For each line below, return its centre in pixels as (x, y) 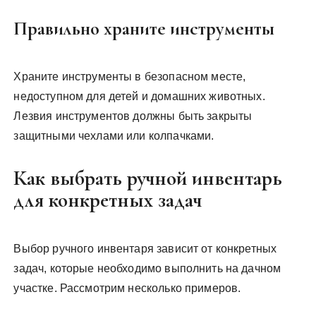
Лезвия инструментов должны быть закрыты (133, 116)
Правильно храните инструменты (144, 29)
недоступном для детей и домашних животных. (139, 96)
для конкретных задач (108, 200)
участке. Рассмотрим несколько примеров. (127, 288)
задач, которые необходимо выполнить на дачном (147, 268)
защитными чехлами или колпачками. (114, 136)
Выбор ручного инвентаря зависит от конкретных (145, 249)
